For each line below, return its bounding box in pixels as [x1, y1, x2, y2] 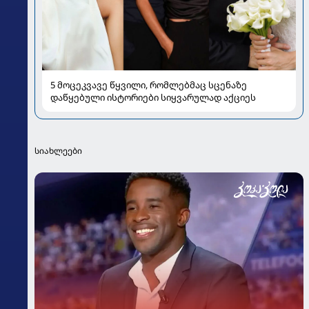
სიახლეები [34, 145, 82, 157]
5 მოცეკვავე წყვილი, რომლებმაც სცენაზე [50, 79, 247, 92]
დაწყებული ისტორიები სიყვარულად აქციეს [50, 91, 256, 104]
